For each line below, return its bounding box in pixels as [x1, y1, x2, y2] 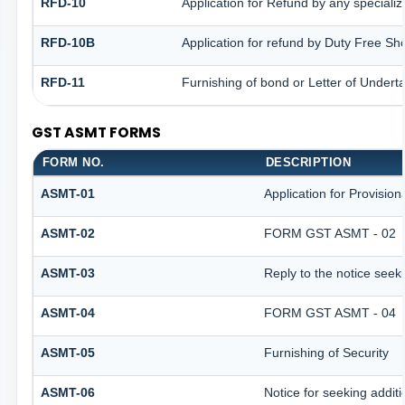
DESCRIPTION [265, 155, 352, 170]
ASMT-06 [40, 385, 95, 400]
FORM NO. [42, 155, 105, 170]
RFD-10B [40, 34, 95, 50]
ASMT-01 [40, 186, 95, 202]
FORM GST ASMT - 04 [263, 306, 396, 321]
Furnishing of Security [263, 345, 389, 361]
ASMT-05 [40, 345, 95, 361]
